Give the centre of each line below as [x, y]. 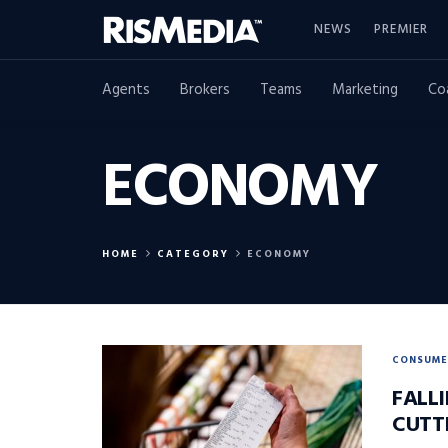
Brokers [205, 90]
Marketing [365, 90]
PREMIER [401, 29]
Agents [126, 90]
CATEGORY [193, 254]
